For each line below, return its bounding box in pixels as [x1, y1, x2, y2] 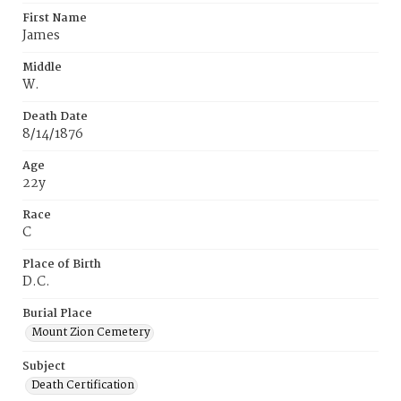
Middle [22, 58, 62, 77]
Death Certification [31, 376, 134, 395]
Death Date [22, 107, 88, 126]
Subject [22, 357, 65, 376]
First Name [22, 9, 87, 28]
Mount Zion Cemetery [31, 323, 150, 342]
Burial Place [22, 304, 92, 323]
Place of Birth [22, 255, 101, 274]
